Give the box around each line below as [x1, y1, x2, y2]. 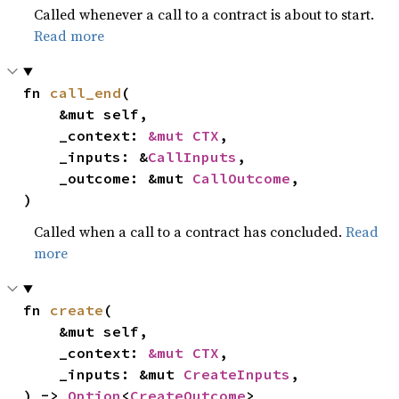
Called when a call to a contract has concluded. [34, 222, 346, 241]
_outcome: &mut [59, 169, 193, 187]
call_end [50, 84, 122, 102]
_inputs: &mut [59, 365, 184, 383]
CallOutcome [192, 169, 291, 187]
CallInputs [148, 148, 238, 166]
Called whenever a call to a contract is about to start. [34, 4, 375, 24]
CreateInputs [183, 365, 291, 383]
